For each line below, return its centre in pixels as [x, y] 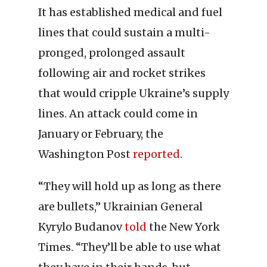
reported [156, 154]
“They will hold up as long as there [130, 187]
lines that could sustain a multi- [124, 33]
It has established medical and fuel [130, 13]
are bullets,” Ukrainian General [120, 207]
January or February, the [101, 134]
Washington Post [86, 154]
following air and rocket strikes [122, 73]
